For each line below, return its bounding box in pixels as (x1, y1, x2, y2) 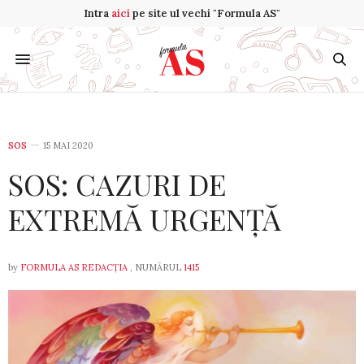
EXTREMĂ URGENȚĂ (8, 199, 281, 238)
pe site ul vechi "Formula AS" (130, 6, 280, 20)
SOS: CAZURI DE (8, 164, 226, 203)
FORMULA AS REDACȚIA (20, 262, 128, 273)
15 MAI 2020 (43, 140, 93, 151)
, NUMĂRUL (128, 262, 184, 273)
